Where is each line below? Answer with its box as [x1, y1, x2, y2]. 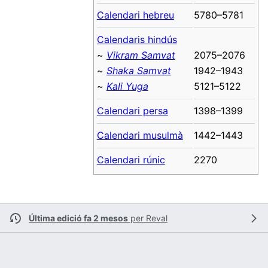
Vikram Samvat [106, 48, 175, 61]
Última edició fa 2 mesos [29, 213, 128, 224]
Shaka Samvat [106, 64, 171, 77]
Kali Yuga [106, 80, 148, 92]
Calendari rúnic [96, 153, 165, 166]
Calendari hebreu [96, 8, 174, 21]
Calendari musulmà [96, 129, 183, 141]
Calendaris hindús [96, 33, 177, 45]
